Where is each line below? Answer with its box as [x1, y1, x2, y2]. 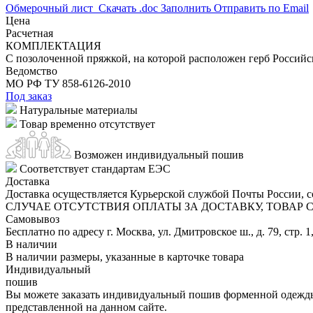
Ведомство [6, 64, 57, 77]
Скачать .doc [99, 1, 158, 14]
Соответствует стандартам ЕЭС [20, 162, 170, 175]
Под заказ [6, 89, 52, 102]
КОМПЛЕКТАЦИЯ [6, 39, 101, 52]
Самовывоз [6, 212, 59, 225]
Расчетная [6, 27, 53, 39]
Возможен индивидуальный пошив [74, 148, 244, 161]
